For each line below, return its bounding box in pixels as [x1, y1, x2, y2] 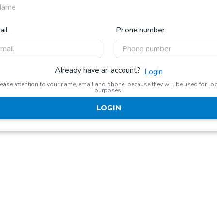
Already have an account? [54, 65, 140, 76]
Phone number [116, 24, 165, 35]
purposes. [94, 86, 123, 94]
